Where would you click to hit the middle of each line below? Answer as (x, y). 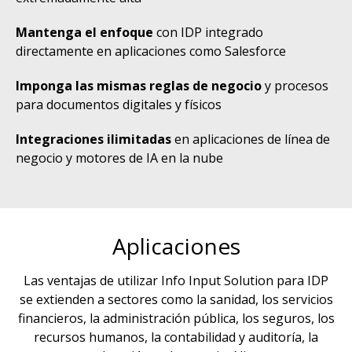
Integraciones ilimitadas (93, 139)
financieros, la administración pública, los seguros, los (176, 318)
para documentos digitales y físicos (119, 104)
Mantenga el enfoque (84, 32)
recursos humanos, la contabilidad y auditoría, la (176, 337)
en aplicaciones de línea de (251, 139)
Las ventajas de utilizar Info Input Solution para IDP (176, 280)
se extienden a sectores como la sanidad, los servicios (176, 299)
